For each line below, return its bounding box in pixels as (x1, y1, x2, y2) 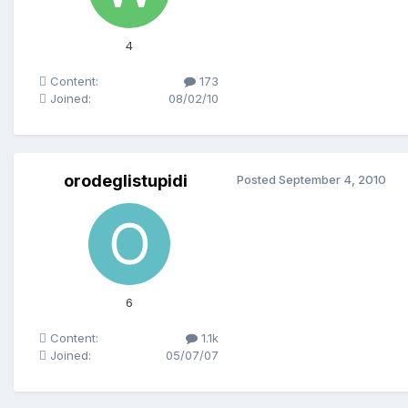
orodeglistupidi (63, 171, 188, 191)
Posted (237, 172, 279, 188)
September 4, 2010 (279, 172, 386, 188)
